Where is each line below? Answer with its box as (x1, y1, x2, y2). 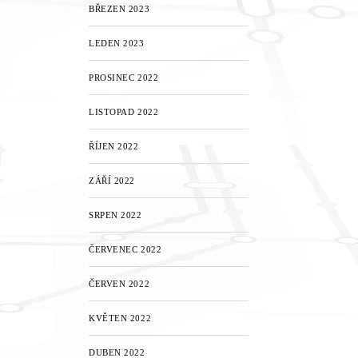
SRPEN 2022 (89, 210, 142, 220)
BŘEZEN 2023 (89, 4, 150, 14)
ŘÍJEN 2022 (89, 141, 139, 151)
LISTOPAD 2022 (89, 107, 159, 117)
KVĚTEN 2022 (89, 313, 152, 323)
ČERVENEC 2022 (89, 245, 162, 254)
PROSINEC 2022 (89, 73, 159, 82)
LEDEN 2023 (89, 38, 145, 48)
